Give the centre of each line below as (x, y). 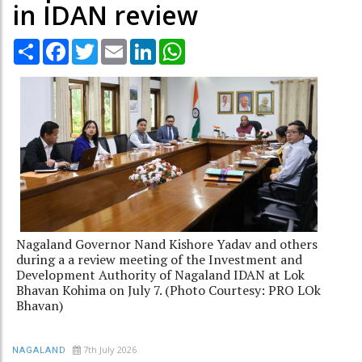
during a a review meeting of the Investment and (159, 259)
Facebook (95, 45)
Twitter (119, 45)
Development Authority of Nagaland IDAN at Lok (160, 274)
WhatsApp (214, 45)
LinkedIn (179, 45)
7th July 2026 (110, 349)
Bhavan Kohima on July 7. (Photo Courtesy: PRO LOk (168, 290)
